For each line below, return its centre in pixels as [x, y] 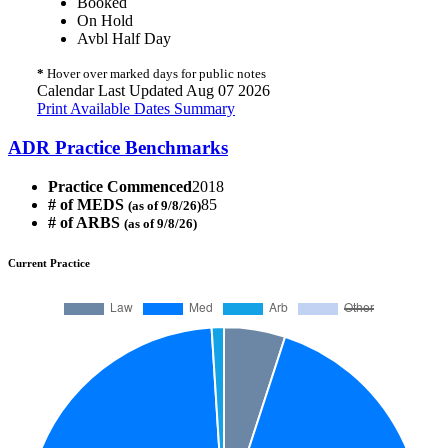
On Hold [105, 21]
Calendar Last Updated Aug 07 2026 [153, 91]
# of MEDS [88, 204]
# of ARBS [86, 222]
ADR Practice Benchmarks [118, 147]
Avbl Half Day [124, 39]
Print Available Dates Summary [136, 109]
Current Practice [49, 262]
